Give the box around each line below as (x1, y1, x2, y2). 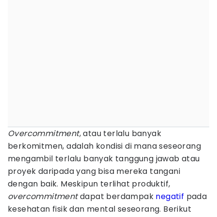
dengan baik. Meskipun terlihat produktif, (8, 178, 170, 189)
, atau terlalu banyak (79, 128, 162, 139)
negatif (155, 191, 185, 202)
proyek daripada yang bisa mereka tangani (8, 166, 180, 177)
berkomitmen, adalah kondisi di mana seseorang (8, 140, 201, 152)
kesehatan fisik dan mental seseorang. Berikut (8, 203, 191, 215)
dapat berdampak (77, 191, 156, 202)
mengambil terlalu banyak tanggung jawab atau (8, 153, 200, 164)
